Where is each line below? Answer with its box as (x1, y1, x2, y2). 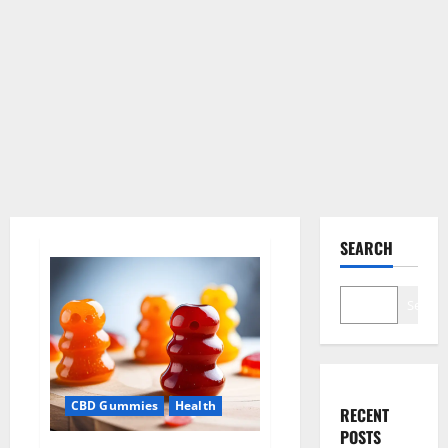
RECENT (339, 403, 389, 427)
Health (175, 397, 216, 415)
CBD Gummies (71, 397, 159, 415)
